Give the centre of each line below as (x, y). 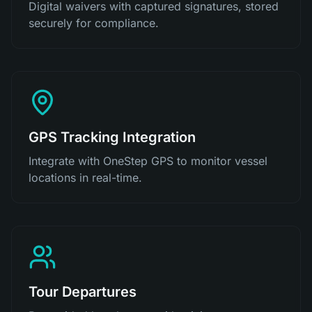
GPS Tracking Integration (112, 137)
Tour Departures (83, 292)
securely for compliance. (94, 23)
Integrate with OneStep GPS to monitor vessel (148, 161)
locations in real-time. (85, 178)
